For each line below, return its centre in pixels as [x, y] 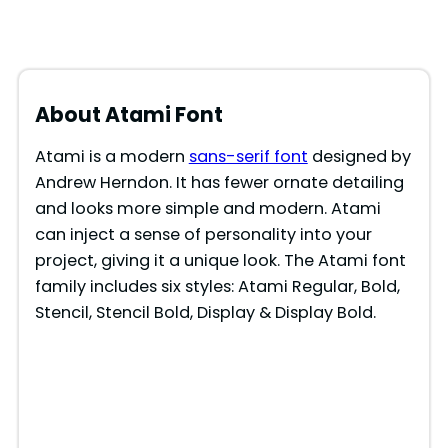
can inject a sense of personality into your [203, 235]
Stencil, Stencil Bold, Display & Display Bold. [205, 313]
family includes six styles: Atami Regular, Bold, [217, 287]
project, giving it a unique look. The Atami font [220, 261]
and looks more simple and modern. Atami [207, 209]
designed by [359, 157]
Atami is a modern [111, 157]
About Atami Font [128, 115]
